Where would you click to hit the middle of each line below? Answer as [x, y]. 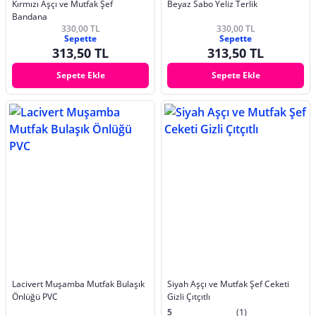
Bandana [30, 17]
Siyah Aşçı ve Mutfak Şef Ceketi [228, 284]
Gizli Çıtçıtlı [189, 296]
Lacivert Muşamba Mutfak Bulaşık [78, 284]
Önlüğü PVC [35, 296]
